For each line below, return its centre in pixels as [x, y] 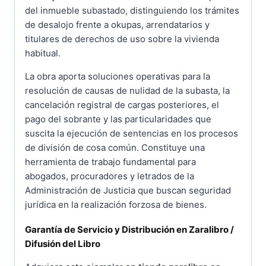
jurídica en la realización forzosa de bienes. [116, 204]
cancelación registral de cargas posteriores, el [122, 104]
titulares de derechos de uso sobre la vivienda [122, 39]
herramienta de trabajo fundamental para [110, 161]
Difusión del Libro [63, 243]
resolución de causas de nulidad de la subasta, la [127, 90]
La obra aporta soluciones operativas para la [118, 76]
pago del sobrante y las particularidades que [118, 119]
